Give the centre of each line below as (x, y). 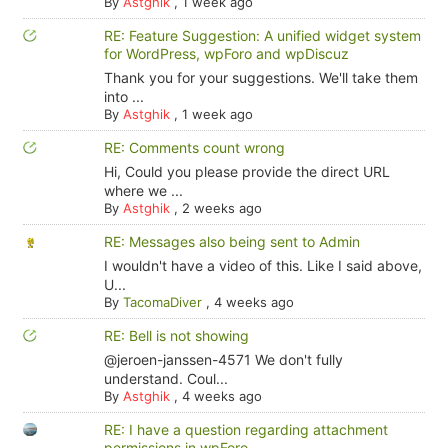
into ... (123, 96)
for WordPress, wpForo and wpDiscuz (226, 53)
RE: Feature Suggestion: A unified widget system (262, 35)
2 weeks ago (221, 208)
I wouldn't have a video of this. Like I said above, (262, 265)
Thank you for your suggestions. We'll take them (260, 77)
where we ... (143, 190)
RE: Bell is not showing (176, 335)
